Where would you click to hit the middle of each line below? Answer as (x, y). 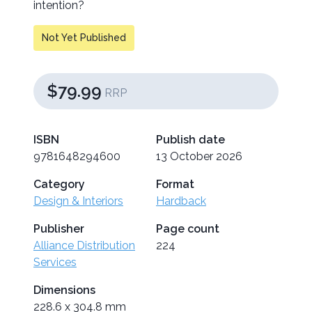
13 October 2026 (199, 157)
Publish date (190, 140)
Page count (188, 229)
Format (175, 185)
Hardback (181, 201)
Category (59, 185)
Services (55, 263)
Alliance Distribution (84, 246)
